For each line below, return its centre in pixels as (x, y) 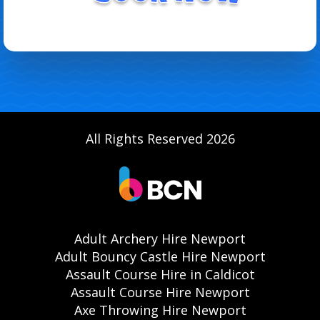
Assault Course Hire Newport (160, 292)
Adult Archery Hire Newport (160, 238)
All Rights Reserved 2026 (160, 138)
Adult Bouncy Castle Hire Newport (160, 256)
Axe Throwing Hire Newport (160, 310)
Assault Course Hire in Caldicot (160, 274)
